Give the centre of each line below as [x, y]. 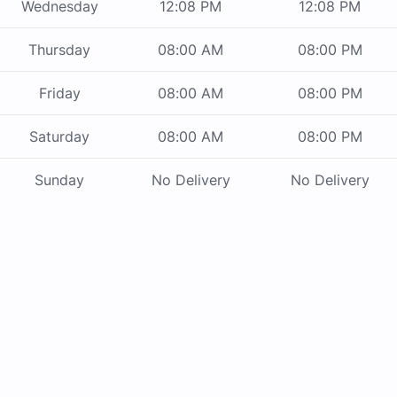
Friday [59, 93]
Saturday [59, 137]
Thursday [59, 50]
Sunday [59, 180]
